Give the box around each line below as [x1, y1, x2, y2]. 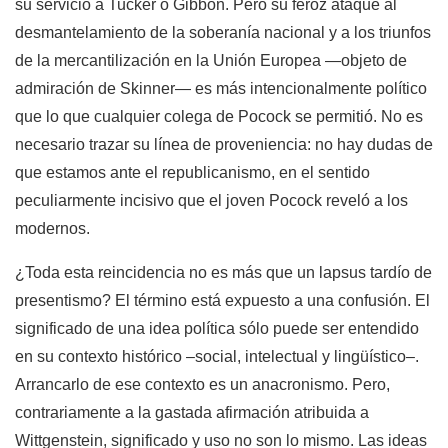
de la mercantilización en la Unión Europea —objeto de [15, 52, 407, 70]
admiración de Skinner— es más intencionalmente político [15, 80, 427, 98]
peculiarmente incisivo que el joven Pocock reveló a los [15, 192, 408, 210]
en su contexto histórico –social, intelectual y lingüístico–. [15, 348, 419, 366]
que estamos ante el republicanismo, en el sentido [15, 164, 370, 182]
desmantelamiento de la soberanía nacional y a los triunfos [15, 24, 431, 42]
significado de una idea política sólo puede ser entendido [15, 320, 419, 338]
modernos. [15, 220, 90, 238]
